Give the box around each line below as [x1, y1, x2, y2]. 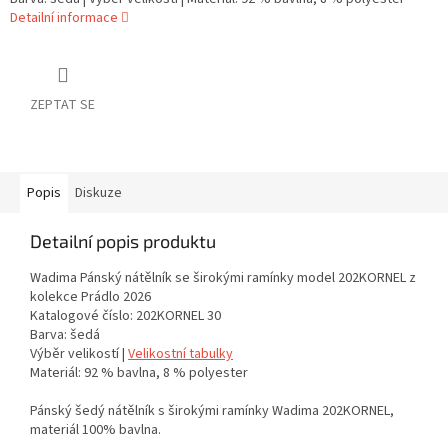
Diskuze [75, 183, 122, 204]
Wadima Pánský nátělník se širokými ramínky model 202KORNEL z [30, 268, 416, 289]
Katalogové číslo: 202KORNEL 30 [30, 306, 221, 327]
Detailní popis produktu [30, 230, 216, 253]
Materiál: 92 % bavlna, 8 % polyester [30, 363, 248, 384]
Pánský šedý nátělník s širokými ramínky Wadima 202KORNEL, [30, 401, 394, 422]
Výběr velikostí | [30, 344, 128, 365]
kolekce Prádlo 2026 [30, 287, 151, 308]
